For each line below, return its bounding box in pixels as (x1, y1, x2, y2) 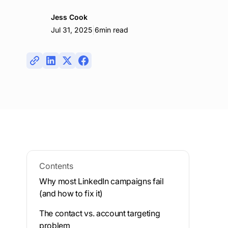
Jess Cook (51, 13, 88, 22)
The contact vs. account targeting (39, 208, 160, 218)
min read (99, 25, 128, 35)
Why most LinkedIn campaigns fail (39, 176, 164, 186)
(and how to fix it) (39, 188, 103, 198)
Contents (39, 160, 73, 171)
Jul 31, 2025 (51, 25, 92, 35)
